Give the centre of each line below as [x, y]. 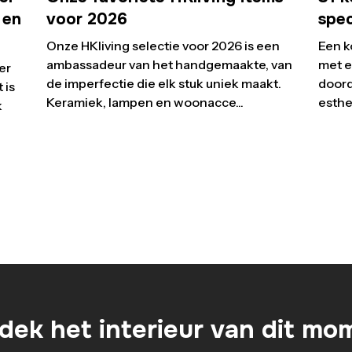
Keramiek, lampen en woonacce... [145, 102]
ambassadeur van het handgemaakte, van [169, 64]
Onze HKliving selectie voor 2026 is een [163, 45]
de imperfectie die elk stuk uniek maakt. [163, 83]
